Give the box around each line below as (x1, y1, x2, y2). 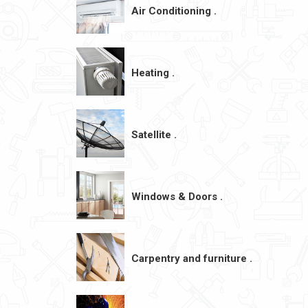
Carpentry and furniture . (131, 252, 252, 265)
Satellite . (131, 129, 177, 141)
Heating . (131, 67, 175, 79)
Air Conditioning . (131, 5, 217, 17)
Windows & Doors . (131, 190, 223, 203)
